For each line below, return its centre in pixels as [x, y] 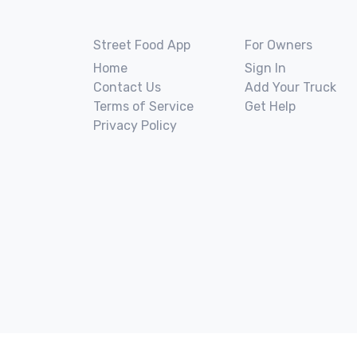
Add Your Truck [290, 87]
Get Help [270, 106]
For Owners [279, 45]
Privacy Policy [135, 126]
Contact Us [127, 87]
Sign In [265, 68]
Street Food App [142, 45]
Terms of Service [143, 106]
